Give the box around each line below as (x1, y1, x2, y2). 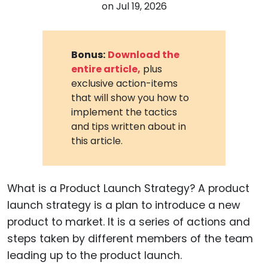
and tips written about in (71, 119, 187, 133)
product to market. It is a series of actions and (7, 214, 250, 229)
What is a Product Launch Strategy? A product (7, 181, 249, 196)
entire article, (71, 62, 141, 76)
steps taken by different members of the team (7, 231, 253, 246)
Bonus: (71, 47, 106, 62)
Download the (108, 47, 180, 62)
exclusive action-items (71, 76, 178, 90)
